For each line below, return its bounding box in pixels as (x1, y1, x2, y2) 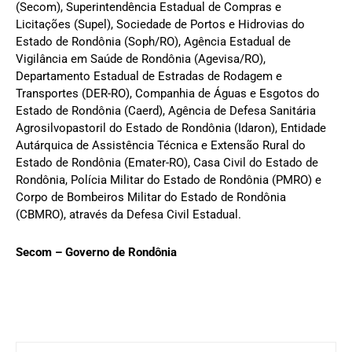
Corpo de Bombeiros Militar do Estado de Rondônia (16, 189, 286, 204)
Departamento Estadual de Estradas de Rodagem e (16, 68, 282, 83)
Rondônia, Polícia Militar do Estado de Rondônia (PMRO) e (16, 172, 321, 187)
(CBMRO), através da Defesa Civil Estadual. (16, 207, 241, 222)
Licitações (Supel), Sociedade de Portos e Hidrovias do (16, 16, 305, 31)
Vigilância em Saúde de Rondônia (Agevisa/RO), (16, 51, 266, 66)
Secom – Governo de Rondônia (16, 244, 177, 259)
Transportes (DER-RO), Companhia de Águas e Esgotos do (16, 86, 320, 101)
